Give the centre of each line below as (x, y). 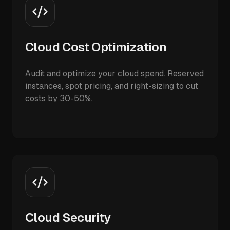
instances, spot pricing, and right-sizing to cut (112, 86)
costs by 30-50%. (59, 98)
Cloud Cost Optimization (96, 47)
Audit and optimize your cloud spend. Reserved (114, 74)
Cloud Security (68, 217)
